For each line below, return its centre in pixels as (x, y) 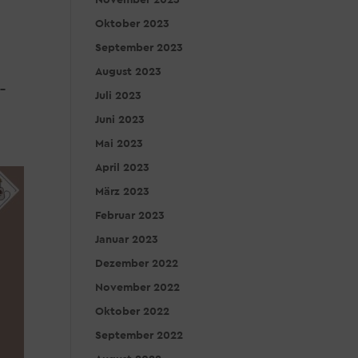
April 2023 (123, 168)
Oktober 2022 (133, 312)
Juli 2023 (119, 96)
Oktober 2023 (133, 24)
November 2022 (138, 288)
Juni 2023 (120, 120)
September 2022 (139, 336)
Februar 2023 (130, 216)
